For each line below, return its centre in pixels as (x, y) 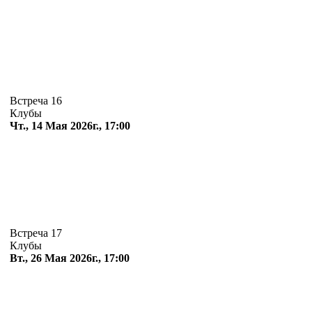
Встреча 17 (37, 233)
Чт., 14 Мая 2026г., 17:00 (70, 126)
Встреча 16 (37, 101)
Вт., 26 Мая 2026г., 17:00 (70, 258)
